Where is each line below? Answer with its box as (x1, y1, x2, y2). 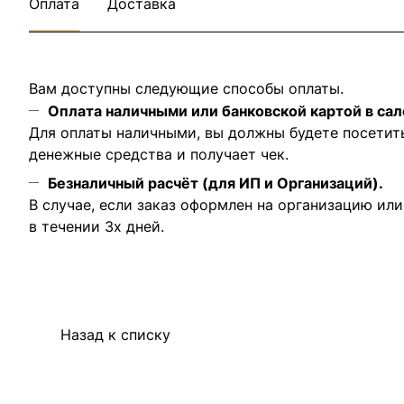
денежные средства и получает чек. (29, 145, 289, 163)
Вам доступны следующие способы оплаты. (29, 79, 344, 97)
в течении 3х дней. (29, 217, 164, 235)
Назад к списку (60, 325, 170, 344)
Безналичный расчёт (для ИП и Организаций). (48, 174, 383, 192)
